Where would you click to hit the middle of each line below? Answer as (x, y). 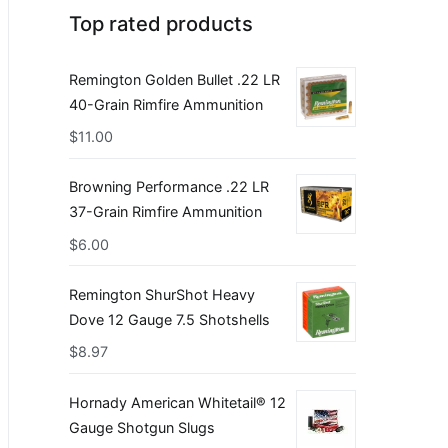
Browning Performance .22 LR (169, 187)
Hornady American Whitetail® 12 (177, 402)
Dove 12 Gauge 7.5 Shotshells (169, 319)
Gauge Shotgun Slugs (142, 427)
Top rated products (161, 23)
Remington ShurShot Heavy (162, 294)
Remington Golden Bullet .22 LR (174, 79)
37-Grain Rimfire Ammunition (165, 212)
